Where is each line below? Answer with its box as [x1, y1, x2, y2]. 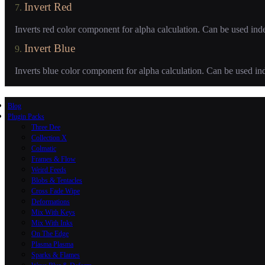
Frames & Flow [31, 155, 76, 164]
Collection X [31, 134, 67, 143]
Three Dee [31, 123, 60, 132]
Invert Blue [24, 42, 75, 55]
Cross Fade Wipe [31, 187, 80, 196]
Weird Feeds [31, 166, 66, 174]
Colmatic [31, 144, 56, 153]
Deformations [31, 198, 70, 206]
